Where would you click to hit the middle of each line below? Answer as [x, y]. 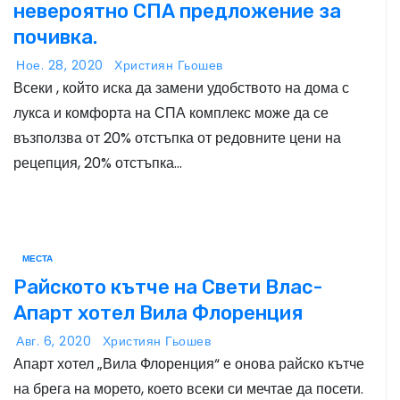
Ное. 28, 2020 [62, 65]
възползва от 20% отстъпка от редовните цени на [177, 137]
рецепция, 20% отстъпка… [98, 162]
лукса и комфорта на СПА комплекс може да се [171, 112]
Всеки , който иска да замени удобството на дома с [181, 87]
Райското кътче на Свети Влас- [168, 287]
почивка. [55, 37]
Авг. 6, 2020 [56, 341]
